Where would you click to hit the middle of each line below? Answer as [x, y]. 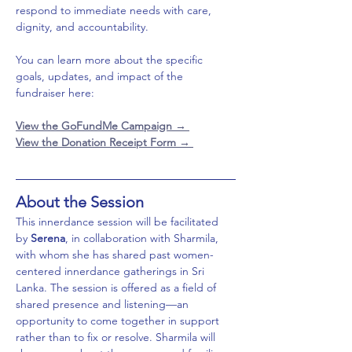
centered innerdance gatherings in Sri [112, 271]
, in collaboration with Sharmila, [143, 238]
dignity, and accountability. [82, 26]
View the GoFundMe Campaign [95, 125]
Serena [48, 238]
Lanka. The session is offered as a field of [117, 287]
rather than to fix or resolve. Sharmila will [117, 337]
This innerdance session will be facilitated [119, 221]
